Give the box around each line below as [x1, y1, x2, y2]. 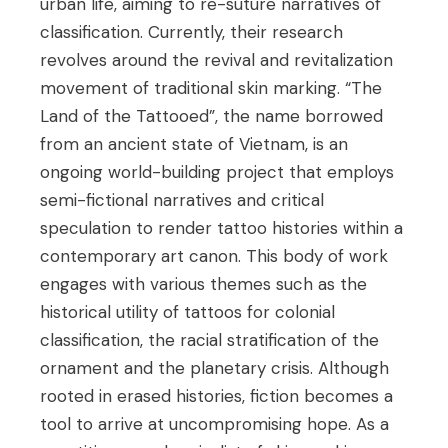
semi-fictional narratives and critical [40, 189, 325, 211]
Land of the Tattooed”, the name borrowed [40, 105, 384, 127]
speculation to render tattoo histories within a [40, 217, 404, 239]
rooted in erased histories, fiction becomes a [40, 385, 394, 407]
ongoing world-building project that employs [40, 161, 395, 183]
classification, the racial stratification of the [40, 329, 380, 351]
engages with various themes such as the [40, 273, 368, 295]
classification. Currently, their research [40, 21, 344, 43]
